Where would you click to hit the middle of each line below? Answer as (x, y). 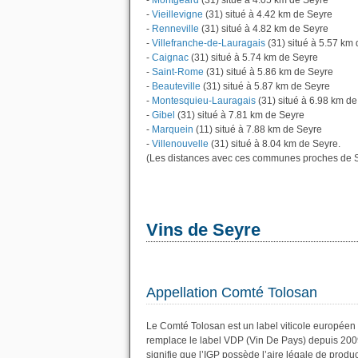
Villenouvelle (180, 144)
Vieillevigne (177, 14)
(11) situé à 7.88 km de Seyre (258, 129)
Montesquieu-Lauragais (204, 101)
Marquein (173, 129)
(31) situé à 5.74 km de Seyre (253, 58)
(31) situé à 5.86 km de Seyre (268, 72)
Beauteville (176, 86)
